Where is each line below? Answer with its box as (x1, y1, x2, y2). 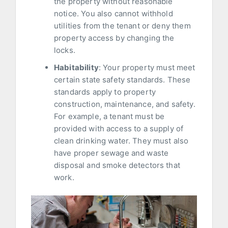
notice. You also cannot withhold (54, 9, 173, 19)
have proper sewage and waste (54, 148, 169, 158)
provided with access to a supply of (54, 124, 184, 134)
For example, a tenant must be (54, 111, 165, 122)
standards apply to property (54, 87, 156, 97)
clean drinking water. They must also (54, 136, 189, 146)
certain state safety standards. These (54, 75, 191, 85)
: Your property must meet (98, 63, 195, 73)
